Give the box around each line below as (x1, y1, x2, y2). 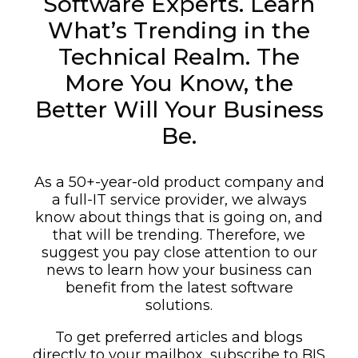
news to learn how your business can (46, 261, 312, 279)
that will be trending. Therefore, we (53, 226, 305, 244)
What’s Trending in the (48, 17, 310, 44)
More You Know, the (65, 70, 293, 97)
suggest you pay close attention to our (41, 244, 317, 261)
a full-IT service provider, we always (51, 191, 307, 209)
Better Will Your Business (34, 96, 324, 123)
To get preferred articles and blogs (55, 328, 303, 346)
